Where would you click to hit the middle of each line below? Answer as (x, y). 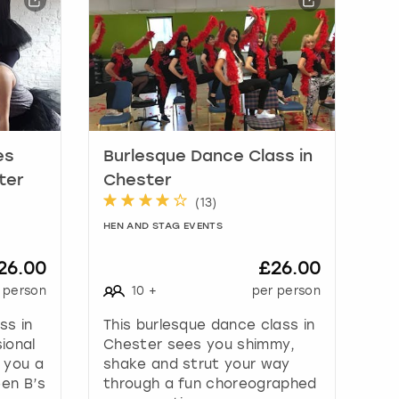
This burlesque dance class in (209, 325)
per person (286, 290)
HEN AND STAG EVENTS (163, 226)
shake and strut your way (196, 364)
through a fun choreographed (210, 383)
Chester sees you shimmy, (199, 344)
